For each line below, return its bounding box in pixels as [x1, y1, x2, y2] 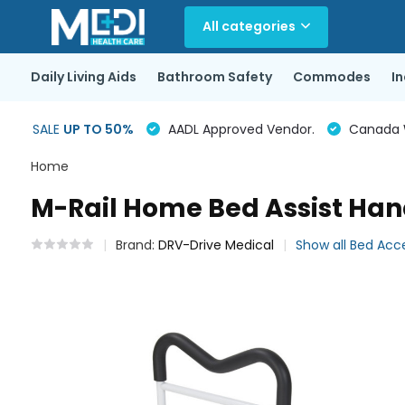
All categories [202, 17, 296, 35]
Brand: [115, 236, 158, 254]
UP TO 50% [62, 119, 134, 138]
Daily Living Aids [30, 68, 137, 86]
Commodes [292, 68, 371, 86]
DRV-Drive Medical [157, 236, 274, 254]
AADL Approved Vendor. [164, 119, 315, 138]
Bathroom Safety [156, 68, 272, 86]
